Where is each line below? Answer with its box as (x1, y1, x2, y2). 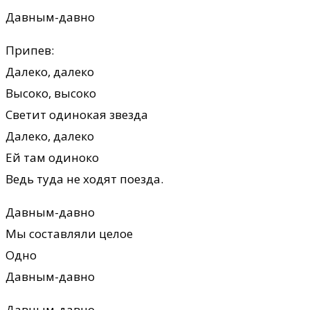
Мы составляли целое (6, 225, 133, 241)
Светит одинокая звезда (6, 106, 148, 122)
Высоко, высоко (6, 84, 96, 101)
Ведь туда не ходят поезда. (6, 170, 163, 187)
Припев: (6, 42, 54, 58)
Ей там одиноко (6, 149, 99, 165)
